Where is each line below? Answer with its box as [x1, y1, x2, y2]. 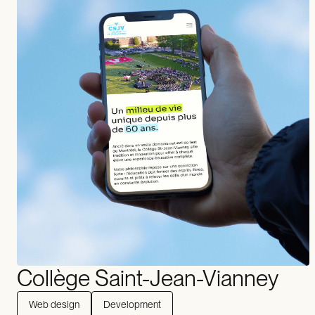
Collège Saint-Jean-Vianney [17, 264, 278, 292]
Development [103, 299, 161, 310]
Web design [29, 299, 79, 310]
